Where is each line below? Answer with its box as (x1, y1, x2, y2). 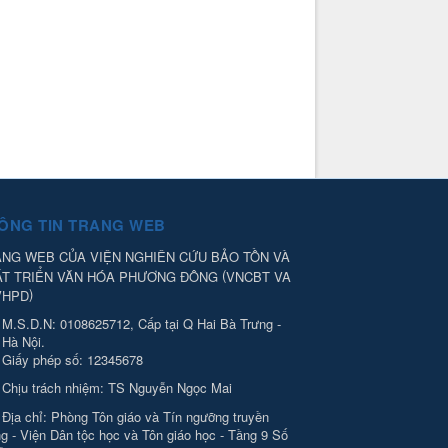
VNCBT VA (226, 266, 291, 286)
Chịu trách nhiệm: (2, 378, 108, 398)
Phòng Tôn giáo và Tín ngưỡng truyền (51, 407, 269, 427)
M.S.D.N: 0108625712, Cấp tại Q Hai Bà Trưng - (2, 314, 281, 334)
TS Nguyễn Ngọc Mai (108, 378, 232, 398)
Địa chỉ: (2, 407, 51, 427)
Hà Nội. (2, 332, 45, 352)
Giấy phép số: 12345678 (2, 350, 143, 370)
